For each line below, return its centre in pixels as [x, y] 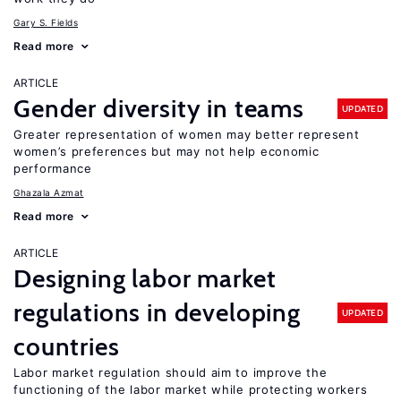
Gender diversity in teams [159, 108]
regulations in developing [157, 312]
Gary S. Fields [46, 22]
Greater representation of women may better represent [187, 134]
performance [53, 168]
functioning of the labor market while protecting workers [191, 389]
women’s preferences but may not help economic [166, 151]
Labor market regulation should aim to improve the [171, 372]
